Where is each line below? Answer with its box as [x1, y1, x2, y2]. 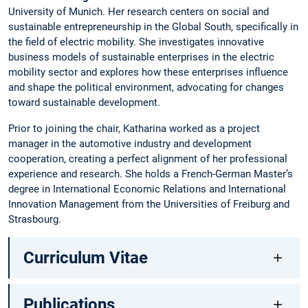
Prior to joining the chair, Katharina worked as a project [8, 122, 260, 135]
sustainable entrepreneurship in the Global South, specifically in [8, 21, 298, 34]
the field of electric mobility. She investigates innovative [8, 36, 264, 49]
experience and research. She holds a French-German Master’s [8, 167, 293, 180]
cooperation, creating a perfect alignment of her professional [8, 152, 287, 165]
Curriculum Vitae [23, 247, 148, 267]
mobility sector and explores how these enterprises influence [8, 66, 288, 79]
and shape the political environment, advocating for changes [8, 81, 284, 94]
